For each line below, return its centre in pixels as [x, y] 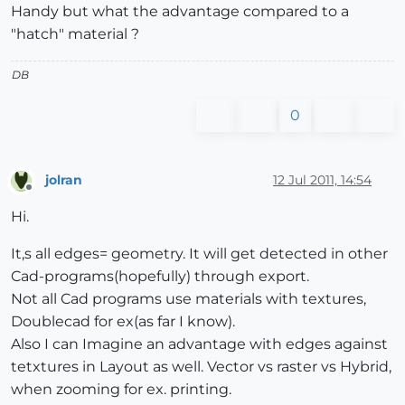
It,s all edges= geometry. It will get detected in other [199, 253]
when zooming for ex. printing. [121, 389]
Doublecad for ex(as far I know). [123, 321]
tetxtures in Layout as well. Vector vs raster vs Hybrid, [201, 366]
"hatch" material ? [75, 34]
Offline [46, 194]
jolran [64, 179]
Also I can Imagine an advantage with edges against [199, 344]
